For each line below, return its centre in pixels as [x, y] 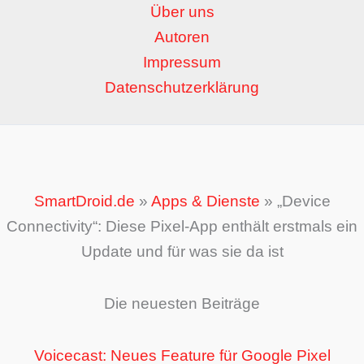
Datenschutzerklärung [182, 87]
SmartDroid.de [84, 201]
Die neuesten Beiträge [182, 304]
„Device [303, 201]
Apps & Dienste [205, 201]
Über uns [182, 11]
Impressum [182, 62]
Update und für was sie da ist [182, 251]
